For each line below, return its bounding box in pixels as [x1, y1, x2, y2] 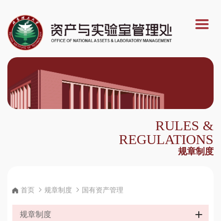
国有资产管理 [82, 186, 123, 194]
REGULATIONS [119, 132, 214, 147]
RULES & [155, 118, 214, 134]
